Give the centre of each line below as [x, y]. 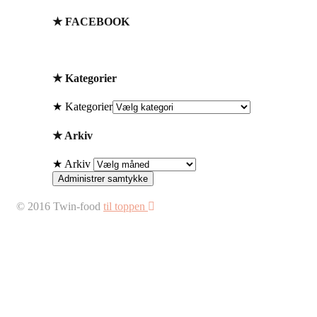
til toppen [126, 207]
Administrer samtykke [103, 179]
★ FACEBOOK [91, 22]
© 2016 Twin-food [58, 207]
